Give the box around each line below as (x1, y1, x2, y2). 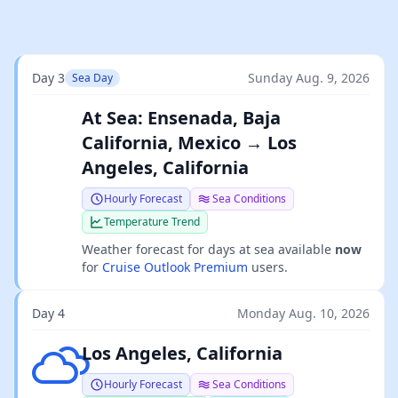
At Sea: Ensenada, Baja (82, 106, 281, 130)
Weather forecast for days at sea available (82, 241, 335, 258)
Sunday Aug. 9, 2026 (248, 69, 370, 86)
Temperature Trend (104, 214, 200, 229)
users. (248, 259, 288, 275)
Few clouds (31, 341, 106, 361)
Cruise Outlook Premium (102, 259, 248, 275)
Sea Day (72, 70, 113, 85)
